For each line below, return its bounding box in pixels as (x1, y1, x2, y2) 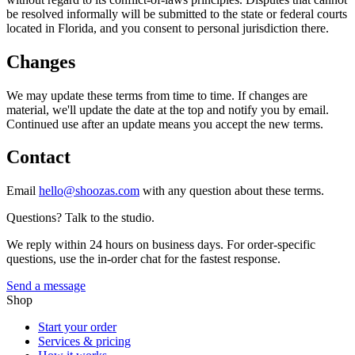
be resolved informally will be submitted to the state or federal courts (6, 6, 347, 21)
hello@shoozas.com (39, 184, 139, 198)
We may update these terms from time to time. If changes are (6, 88, 307, 102)
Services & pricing (38, 334, 131, 349)
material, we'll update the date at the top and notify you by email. (6, 102, 329, 116)
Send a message (6, 279, 86, 293)
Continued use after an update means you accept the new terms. (6, 116, 323, 131)
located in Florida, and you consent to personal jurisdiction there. (6, 21, 329, 35)
